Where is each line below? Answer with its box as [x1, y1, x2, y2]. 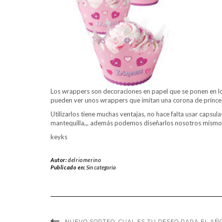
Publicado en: [51, 164, 87, 170]
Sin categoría [86, 164, 116, 170]
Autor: [51, 157, 68, 163]
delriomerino [68, 157, 102, 163]
